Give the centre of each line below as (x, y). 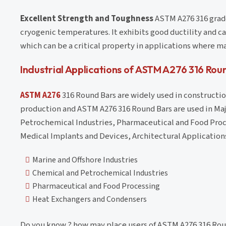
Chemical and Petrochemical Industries (100, 173)
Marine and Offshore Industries (85, 160)
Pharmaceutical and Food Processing (96, 186)
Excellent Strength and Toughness (87, 18)
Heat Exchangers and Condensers (90, 199)
